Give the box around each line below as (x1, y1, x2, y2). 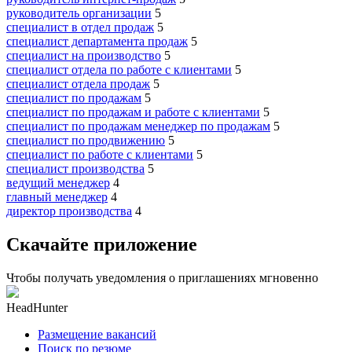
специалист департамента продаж (6, 34, 188, 48)
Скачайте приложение (6, 233, 197, 255)
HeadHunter (6, 300, 68, 314)
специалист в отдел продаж (6, 20, 154, 34)
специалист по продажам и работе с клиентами (6, 104, 260, 119)
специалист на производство (6, 48, 161, 62)
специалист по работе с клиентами (6, 147, 193, 161)
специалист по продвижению (6, 133, 165, 147)
